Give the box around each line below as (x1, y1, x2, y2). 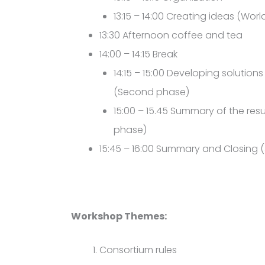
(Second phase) (114, 85, 189, 99)
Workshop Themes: (71, 209, 167, 223)
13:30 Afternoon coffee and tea (99, 28, 243, 43)
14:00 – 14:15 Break (99, 47, 177, 62)
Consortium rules (99, 243, 177, 257)
